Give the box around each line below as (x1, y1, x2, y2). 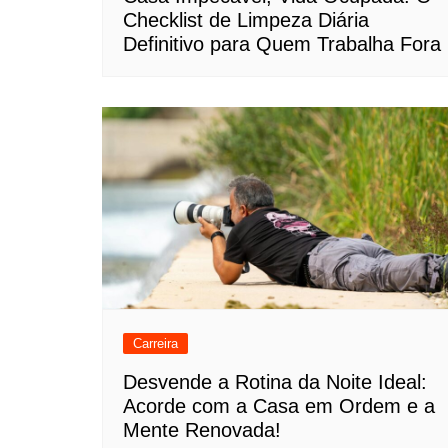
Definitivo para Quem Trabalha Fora (123, 32, 441, 55)
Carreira (133, 336, 178, 351)
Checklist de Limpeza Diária (123, 8, 369, 31)
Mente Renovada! (123, 419, 281, 441)
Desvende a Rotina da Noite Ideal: (123, 371, 427, 393)
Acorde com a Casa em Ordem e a (123, 395, 435, 417)
